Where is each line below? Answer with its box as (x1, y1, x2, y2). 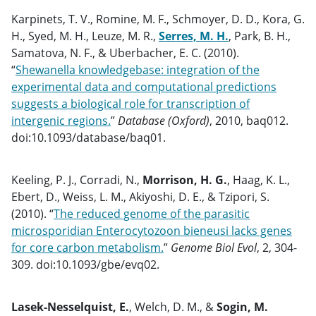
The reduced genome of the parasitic (54, 206, 250, 221)
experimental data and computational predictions (11, 79, 276, 95)
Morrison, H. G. (142, 172, 227, 188)
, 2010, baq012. (209, 113, 288, 128)
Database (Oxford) (118, 113, 209, 128)
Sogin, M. (217, 299, 268, 315)
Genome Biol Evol (171, 240, 257, 255)
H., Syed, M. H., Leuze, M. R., (11, 28, 159, 44)
